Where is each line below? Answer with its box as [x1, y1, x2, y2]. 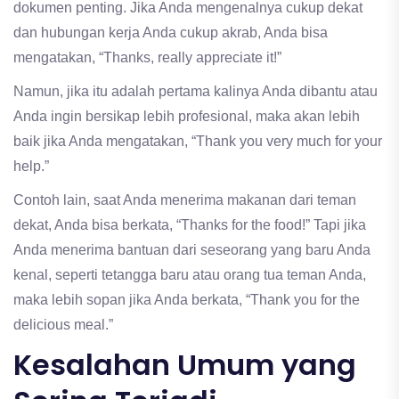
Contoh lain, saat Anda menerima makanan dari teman [13, 192, 356, 208]
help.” [13, 159, 49, 175]
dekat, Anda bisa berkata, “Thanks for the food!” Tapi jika [13, 217, 366, 233]
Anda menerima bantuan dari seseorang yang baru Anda [13, 242, 370, 258]
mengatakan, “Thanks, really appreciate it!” [13, 50, 281, 66]
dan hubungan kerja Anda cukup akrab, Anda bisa [13, 25, 328, 41]
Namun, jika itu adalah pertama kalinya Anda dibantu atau [13, 84, 378, 100]
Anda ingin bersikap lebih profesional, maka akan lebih [13, 109, 360, 125]
